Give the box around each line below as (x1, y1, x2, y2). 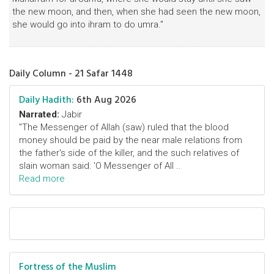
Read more (19, 173, 65, 184)
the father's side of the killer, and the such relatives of (19, 147, 239, 158)
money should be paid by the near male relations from (19, 135, 242, 146)
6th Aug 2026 (74, 92, 136, 108)
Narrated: (19, 109, 59, 120)
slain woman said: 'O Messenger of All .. (19, 160, 181, 171)
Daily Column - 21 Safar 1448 (9, 65, 133, 81)
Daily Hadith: (19, 92, 74, 108)
